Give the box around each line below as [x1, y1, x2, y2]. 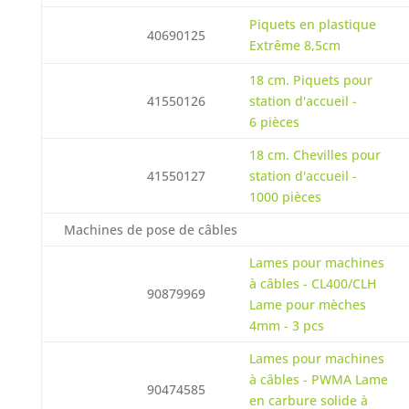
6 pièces [248, 113, 299, 131]
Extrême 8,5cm [248, 37, 341, 54]
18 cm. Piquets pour [248, 71, 372, 89]
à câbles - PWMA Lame [248, 371, 388, 388]
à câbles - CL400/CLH [248, 275, 376, 292]
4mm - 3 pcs [248, 317, 324, 334]
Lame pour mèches [248, 296, 366, 313]
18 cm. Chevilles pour [248, 146, 381, 163]
